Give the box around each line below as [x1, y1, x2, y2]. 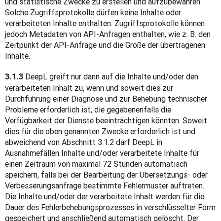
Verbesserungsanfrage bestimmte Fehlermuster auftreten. [5, 181, 204, 190]
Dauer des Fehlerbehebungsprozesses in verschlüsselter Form [5, 202, 216, 212]
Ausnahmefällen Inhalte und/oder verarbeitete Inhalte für [5, 148, 199, 158]
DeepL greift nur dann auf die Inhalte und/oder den [23, 72, 198, 81]
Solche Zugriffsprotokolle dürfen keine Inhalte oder [5, 7, 181, 17]
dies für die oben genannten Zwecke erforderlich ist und [5, 126, 195, 136]
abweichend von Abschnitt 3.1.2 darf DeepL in [5, 137, 162, 147]
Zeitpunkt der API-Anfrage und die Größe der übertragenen [5, 40, 205, 50]
